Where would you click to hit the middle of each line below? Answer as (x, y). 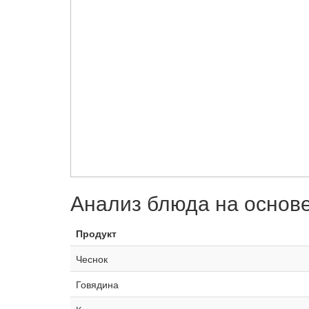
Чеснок (92, 258)
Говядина (97, 284)
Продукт (96, 233)
